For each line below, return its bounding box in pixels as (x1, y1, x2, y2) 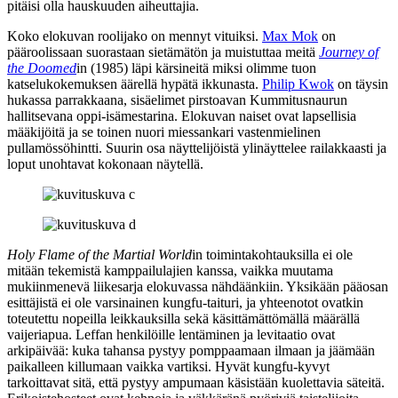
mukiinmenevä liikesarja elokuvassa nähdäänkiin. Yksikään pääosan (7, 278, 388, 294)
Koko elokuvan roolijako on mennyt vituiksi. (7, 28, 262, 44)
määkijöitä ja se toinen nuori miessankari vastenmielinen (7, 123, 321, 139)
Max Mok (262, 28, 318, 44)
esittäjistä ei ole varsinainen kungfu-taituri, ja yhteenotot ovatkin (7, 294, 363, 310)
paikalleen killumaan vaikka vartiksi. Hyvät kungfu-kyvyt (7, 358, 330, 374)
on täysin (334, 76, 388, 92)
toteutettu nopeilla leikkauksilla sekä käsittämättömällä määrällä (7, 310, 360, 326)
